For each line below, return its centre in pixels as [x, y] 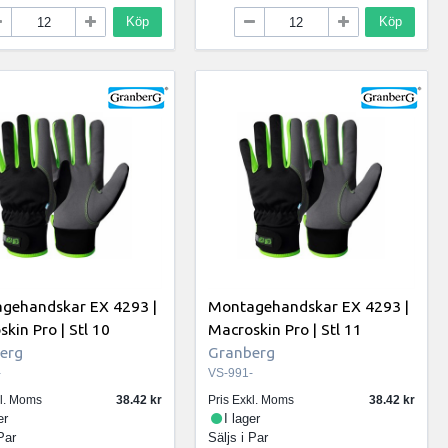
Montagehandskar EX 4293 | [309, 305]
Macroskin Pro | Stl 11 [285, 328]
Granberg [242, 351]
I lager [242, 419]
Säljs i [228, 438]
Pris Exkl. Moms [251, 400]
